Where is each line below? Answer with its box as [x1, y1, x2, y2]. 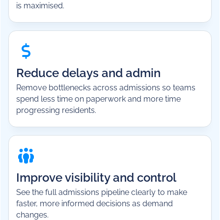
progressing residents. [16, 106, 97, 115]
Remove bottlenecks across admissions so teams [16, 83, 196, 93]
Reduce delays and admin [16, 66, 161, 81]
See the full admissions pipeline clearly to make [16, 188, 188, 197]
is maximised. [16, 1, 65, 11]
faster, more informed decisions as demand [16, 199, 173, 208]
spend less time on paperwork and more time [16, 94, 181, 104]
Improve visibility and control [16, 171, 177, 185]
